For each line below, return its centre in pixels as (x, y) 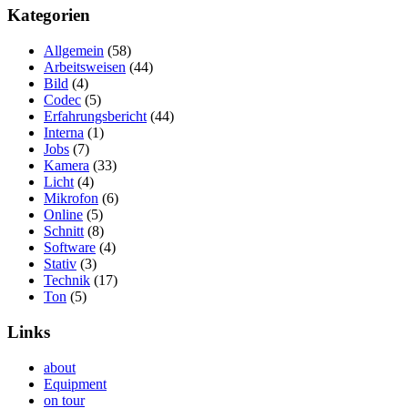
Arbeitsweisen (85, 67)
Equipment (75, 383)
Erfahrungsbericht (95, 117)
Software (70, 248)
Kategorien (49, 15)
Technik (67, 280)
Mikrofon (71, 199)
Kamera (66, 166)
